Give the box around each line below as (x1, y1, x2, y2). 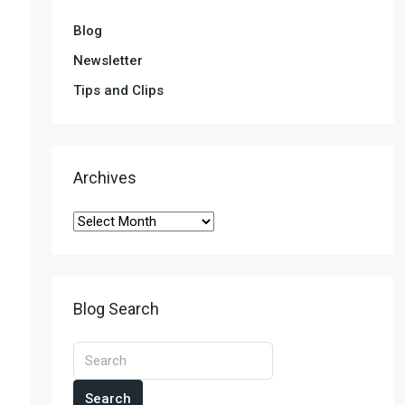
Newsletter (72, 52, 143, 69)
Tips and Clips (72, 81, 164, 99)
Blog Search (72, 298, 159, 318)
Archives (72, 167, 137, 187)
